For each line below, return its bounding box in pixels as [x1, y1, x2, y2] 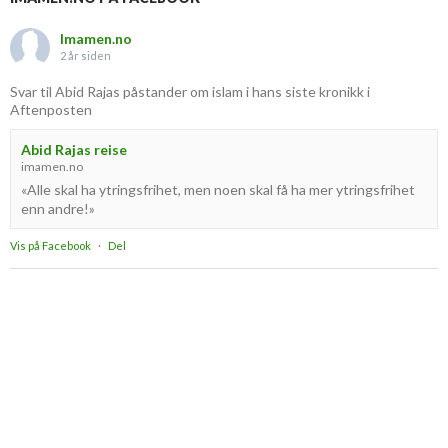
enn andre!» [21, 199, 95, 217]
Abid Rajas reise [21, 140, 127, 158]
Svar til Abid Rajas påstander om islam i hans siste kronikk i [10, 82, 370, 100]
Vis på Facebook [10, 238, 91, 252]
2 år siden [60, 48, 111, 62]
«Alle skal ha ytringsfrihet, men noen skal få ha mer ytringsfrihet [21, 180, 415, 198]
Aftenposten [10, 100, 92, 118]
